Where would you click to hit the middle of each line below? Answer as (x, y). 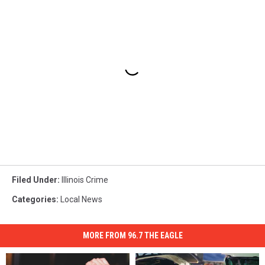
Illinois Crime (85, 180)
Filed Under (35, 180)
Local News (81, 200)
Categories (34, 200)
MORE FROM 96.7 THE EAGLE (132, 236)
